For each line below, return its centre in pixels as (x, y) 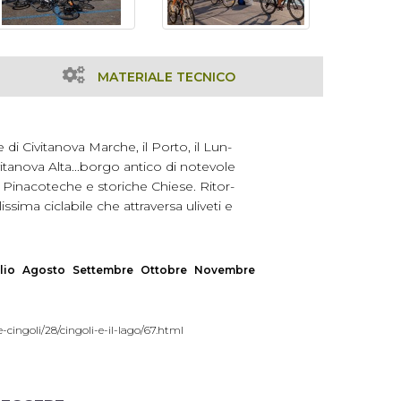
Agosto (44, 270)
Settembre (103, 270)
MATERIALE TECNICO (166, 77)
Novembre (225, 270)
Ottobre (164, 270)
